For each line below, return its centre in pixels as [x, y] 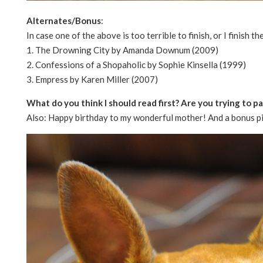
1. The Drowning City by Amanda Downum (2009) [122, 50]
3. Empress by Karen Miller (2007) [92, 79]
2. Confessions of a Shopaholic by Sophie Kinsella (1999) [136, 64]
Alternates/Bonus [64, 20]
